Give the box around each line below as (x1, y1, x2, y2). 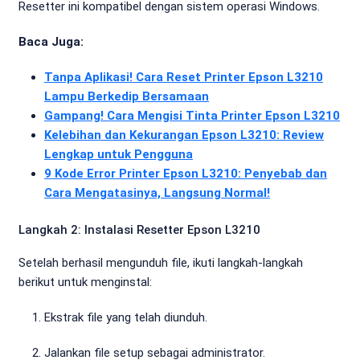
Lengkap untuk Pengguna (44, 147, 193, 162)
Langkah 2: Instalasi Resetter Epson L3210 (18, 223, 260, 237)
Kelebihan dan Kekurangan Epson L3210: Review (44, 128, 324, 142)
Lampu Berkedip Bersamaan (44, 89, 209, 104)
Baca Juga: (18, 35, 84, 49)
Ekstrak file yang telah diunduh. (44, 310, 207, 325)
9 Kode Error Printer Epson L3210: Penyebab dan (44, 166, 327, 181)
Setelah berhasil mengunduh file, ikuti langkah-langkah (18, 256, 303, 270)
